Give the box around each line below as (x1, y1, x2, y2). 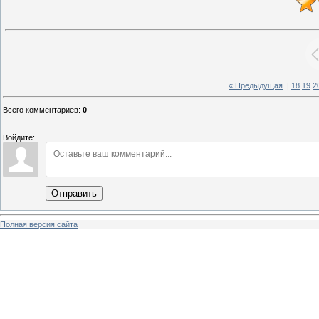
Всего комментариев (3, 105, 78, 114)
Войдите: (3, 132, 35, 142)
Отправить (51, 187, 97, 199)
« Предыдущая (229, 81, 283, 90)
